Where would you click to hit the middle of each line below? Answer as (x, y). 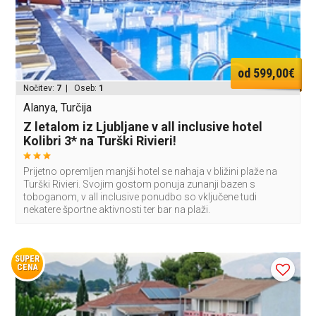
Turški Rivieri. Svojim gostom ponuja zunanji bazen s (140, 184)
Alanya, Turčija (58, 108)
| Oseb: (80, 89)
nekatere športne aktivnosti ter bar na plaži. (117, 210)
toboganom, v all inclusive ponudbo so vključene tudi (140, 197)
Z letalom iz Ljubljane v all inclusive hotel (143, 127)
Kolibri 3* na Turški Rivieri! (100, 141)
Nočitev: (40, 89)
